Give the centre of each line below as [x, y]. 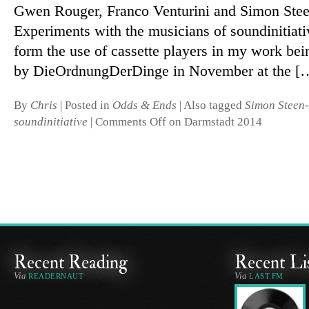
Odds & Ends [144, 105]
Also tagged [214, 105]
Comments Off [131, 121]
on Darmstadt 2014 [214, 121]
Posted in [87, 105]
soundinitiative [51, 121]
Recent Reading [71, 262]
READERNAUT [56, 276]
